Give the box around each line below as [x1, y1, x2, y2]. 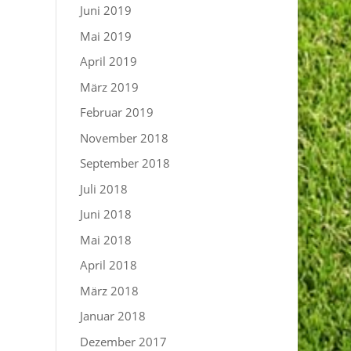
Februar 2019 [80, 104, 154, 120]
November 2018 [80, 129, 169, 146]
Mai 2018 [80, 231, 132, 248]
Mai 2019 [80, 27, 132, 44]
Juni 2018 [80, 206, 132, 222]
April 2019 [80, 53, 138, 69]
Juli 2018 [80, 180, 128, 197]
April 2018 [80, 257, 138, 273]
